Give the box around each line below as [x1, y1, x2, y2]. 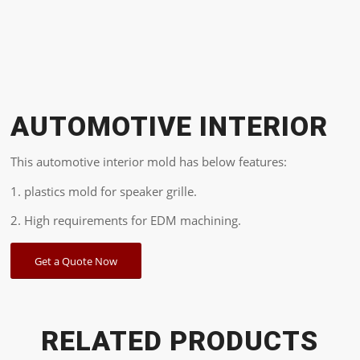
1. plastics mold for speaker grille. [10, 182, 198, 199]
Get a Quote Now [35, 254, 118, 269]
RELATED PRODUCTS [41, 325, 319, 358]
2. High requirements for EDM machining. [10, 212, 242, 229]
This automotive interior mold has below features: [10, 153, 288, 170]
